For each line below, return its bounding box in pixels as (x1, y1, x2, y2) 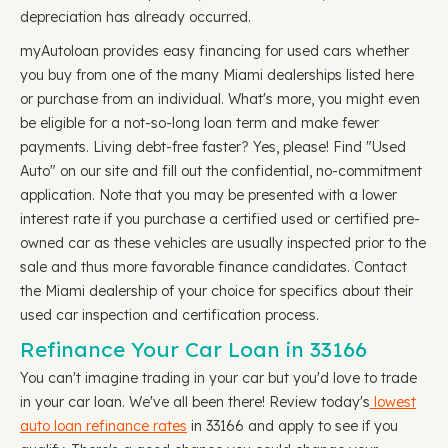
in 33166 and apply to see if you (187, 417, 398, 435)
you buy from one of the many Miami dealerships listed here (20, 66, 414, 84)
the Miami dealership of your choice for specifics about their (20, 282, 413, 300)
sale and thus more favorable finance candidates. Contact (20, 258, 407, 276)
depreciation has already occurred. (20, 8, 251, 26)
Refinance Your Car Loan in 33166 (20, 336, 367, 362)
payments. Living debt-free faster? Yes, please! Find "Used (20, 138, 406, 156)
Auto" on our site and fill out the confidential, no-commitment (20, 162, 422, 180)
